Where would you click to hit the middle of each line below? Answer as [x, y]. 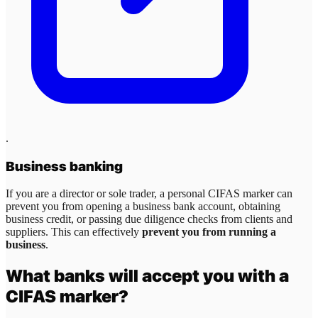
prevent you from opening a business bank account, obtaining [143, 207]
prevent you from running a [209, 232]
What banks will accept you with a [147, 276]
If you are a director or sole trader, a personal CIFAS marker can [149, 194]
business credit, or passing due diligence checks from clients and [149, 219]
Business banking [64, 166]
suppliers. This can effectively [74, 232]
